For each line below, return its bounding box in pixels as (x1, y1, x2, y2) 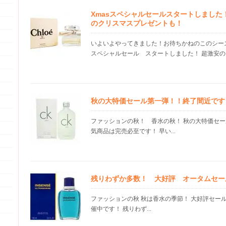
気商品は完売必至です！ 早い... (91, 128, 176, 135)
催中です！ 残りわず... (91, 205, 151, 212)
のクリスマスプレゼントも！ (91, 19, 183, 27)
